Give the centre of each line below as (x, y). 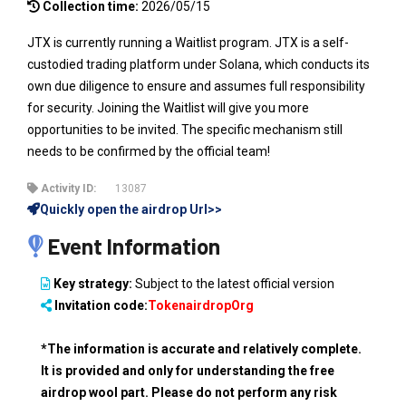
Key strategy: (92, 283)
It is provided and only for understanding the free (188, 370)
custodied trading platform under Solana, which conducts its (198, 64)
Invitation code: (100, 305)
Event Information (132, 246)
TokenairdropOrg (201, 305)
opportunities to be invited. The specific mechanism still (185, 129)
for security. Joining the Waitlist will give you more (168, 107)
